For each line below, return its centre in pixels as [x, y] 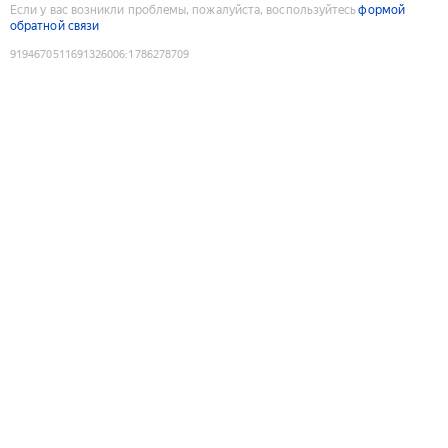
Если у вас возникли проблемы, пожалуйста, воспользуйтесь [183, 9]
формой [381, 9]
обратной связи [55, 25]
